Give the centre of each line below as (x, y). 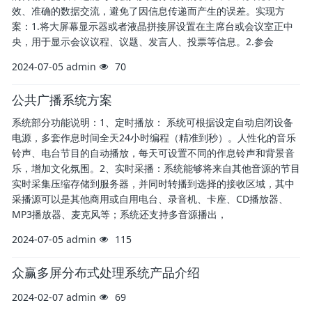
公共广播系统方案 (62, 100)
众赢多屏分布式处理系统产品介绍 (106, 272)
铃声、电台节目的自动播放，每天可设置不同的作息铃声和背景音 (153, 153)
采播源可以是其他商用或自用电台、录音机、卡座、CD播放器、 (150, 199)
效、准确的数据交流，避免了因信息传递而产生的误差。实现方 (148, 11)
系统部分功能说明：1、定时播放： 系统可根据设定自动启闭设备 (153, 122)
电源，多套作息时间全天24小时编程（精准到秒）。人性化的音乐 (154, 138)
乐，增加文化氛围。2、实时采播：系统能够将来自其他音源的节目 (156, 168)
